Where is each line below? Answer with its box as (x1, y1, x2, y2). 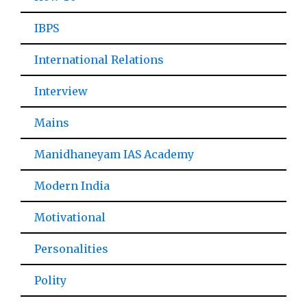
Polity (34, 273, 66, 287)
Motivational (34, 210, 106, 224)
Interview (34, 84, 88, 98)
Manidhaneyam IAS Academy (34, 147, 194, 161)
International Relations (34, 53, 164, 66)
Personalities (34, 242, 108, 256)
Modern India (34, 179, 110, 193)
